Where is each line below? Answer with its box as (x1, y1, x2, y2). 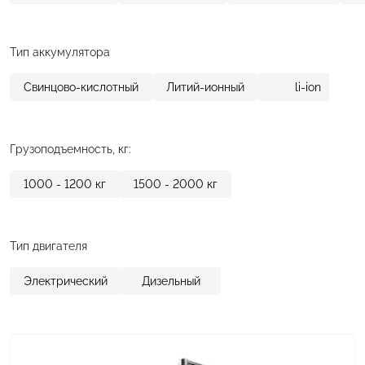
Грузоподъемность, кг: (10, 141, 131, 156)
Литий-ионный (166, 79, 244, 94)
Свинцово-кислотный (24, 79, 139, 94)
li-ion (295, 79, 321, 94)
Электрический (24, 273, 108, 288)
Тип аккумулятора (10, 44, 110, 59)
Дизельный (142, 273, 200, 288)
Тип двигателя (10, 238, 87, 253)
